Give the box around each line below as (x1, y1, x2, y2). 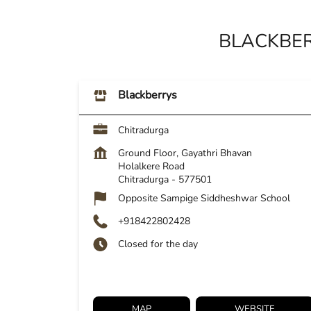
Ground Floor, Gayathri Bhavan (118, 146, 252, 160)
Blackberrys (118, 87, 177, 103)
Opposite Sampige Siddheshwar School (118, 192, 290, 205)
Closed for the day (118, 237, 198, 251)
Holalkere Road (118, 160, 185, 174)
